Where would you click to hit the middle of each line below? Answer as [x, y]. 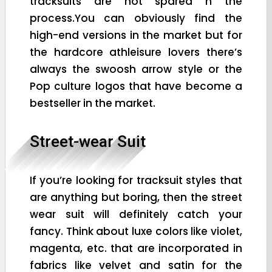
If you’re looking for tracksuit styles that [136, 180]
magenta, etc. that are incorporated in [136, 248]
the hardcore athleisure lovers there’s [136, 52]
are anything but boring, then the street [136, 197]
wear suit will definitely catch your [136, 214]
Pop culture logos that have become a [136, 86]
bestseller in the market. [93, 103]
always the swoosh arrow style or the [136, 69]
